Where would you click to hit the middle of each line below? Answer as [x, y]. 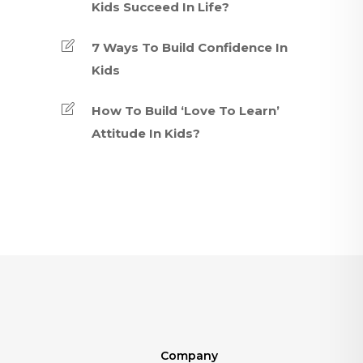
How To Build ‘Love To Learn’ [186, 111]
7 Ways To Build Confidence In [190, 47]
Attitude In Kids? [146, 133]
